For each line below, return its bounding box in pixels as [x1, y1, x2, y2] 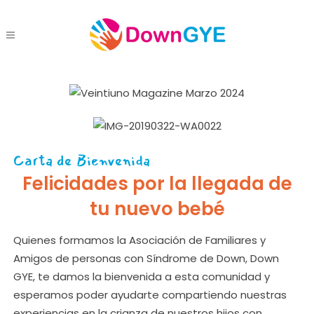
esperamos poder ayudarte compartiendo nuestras [13, 287, 287, 303]
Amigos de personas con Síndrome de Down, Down [13, 251, 279, 266]
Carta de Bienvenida [13, 149, 150, 173]
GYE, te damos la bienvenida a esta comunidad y [13, 269, 270, 285]
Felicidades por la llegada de [22, 171, 292, 197]
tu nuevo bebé [89, 196, 225, 222]
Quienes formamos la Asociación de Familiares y [13, 233, 266, 248]
